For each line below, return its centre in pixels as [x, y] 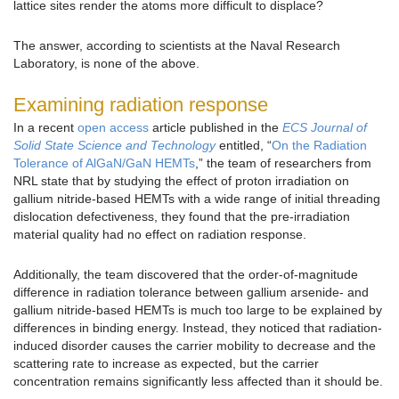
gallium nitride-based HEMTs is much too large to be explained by [198, 310]
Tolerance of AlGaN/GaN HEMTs [104, 163]
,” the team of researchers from [283, 163]
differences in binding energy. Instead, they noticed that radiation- [198, 328]
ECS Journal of [325, 128]
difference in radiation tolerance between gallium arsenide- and [191, 293]
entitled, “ [244, 146]
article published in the [216, 128]
